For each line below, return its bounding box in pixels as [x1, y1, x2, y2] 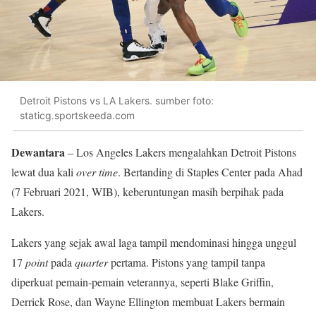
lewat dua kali [11, 164, 76, 179]
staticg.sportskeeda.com [20, 109, 135, 122]
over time [76, 164, 118, 179]
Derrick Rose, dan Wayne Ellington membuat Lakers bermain [11, 293, 285, 309]
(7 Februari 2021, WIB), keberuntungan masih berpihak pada [11, 183, 284, 199]
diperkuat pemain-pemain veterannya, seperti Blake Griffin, [11, 274, 274, 289]
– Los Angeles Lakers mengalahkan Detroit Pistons [65, 144, 296, 159]
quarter [75, 254, 108, 269]
